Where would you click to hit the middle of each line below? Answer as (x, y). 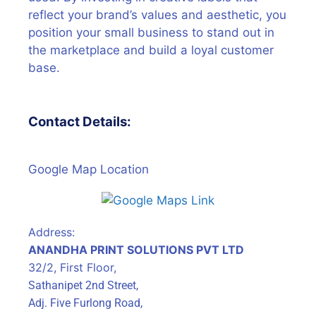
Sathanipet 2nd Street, (83, 285)
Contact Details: (80, 121)
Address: (51, 232)
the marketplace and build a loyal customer (151, 50)
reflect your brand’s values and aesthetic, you (157, 15)
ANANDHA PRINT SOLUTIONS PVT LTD (136, 249)
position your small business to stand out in (151, 32)
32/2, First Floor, (74, 267)
